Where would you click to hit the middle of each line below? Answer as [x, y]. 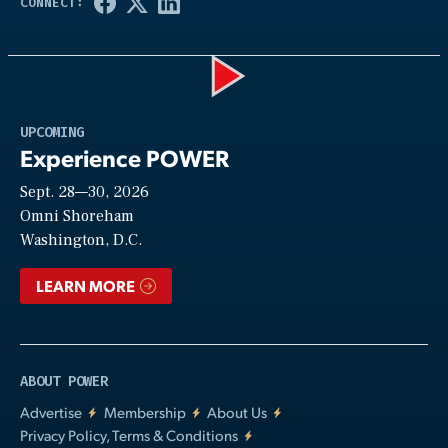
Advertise [51, 411]
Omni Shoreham [77, 216]
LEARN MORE [87, 285]
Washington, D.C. [81, 240]
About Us [237, 411]
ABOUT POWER [64, 381]
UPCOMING [52, 133]
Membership [144, 411]
